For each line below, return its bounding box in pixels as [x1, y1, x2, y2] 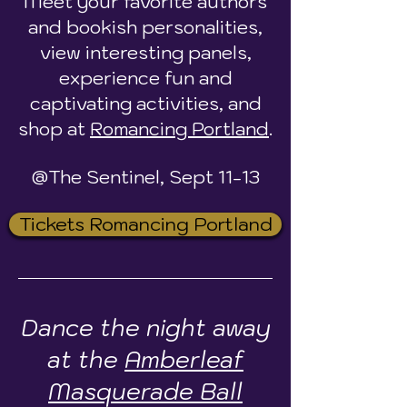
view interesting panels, [39, 41, 252, 65]
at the [47, 344, 124, 374]
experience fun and [58, 66, 233, 90]
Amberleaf [124, 344, 243, 374]
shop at [18, 117, 90, 141]
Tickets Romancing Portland [18, 212, 273, 236]
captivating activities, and [29, 92, 262, 115]
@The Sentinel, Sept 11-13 [31, 165, 260, 189]
